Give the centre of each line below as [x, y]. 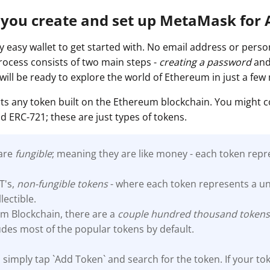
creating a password [207, 62]
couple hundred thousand [177, 214]
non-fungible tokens [64, 184]
